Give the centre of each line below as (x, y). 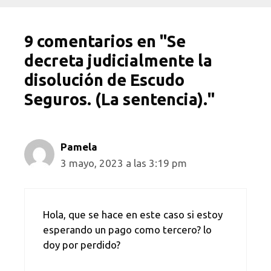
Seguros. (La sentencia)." (119, 100)
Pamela (79, 147)
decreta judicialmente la (118, 61)
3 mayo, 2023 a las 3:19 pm (124, 163)
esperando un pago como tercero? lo (127, 229)
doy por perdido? (82, 244)
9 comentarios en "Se (105, 41)
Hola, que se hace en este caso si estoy (133, 214)
